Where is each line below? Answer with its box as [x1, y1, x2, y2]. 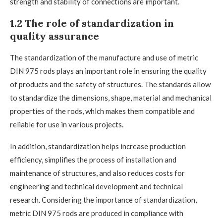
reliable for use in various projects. [10, 120, 123, 129]
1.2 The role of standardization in [10, 17, 174, 30]
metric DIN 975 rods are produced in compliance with [10, 209, 183, 218]
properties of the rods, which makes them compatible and [10, 107, 195, 116]
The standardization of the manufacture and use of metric [10, 53, 198, 62]
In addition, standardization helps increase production [10, 142, 186, 151]
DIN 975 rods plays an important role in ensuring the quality [10, 66, 207, 76]
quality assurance [10, 30, 99, 43]
